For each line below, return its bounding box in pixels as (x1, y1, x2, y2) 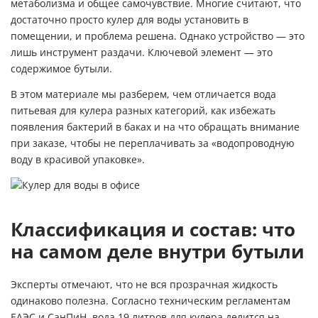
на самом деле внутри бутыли (11, 240, 305, 263)
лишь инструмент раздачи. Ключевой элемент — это (11, 47, 273, 58)
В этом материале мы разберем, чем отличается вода (11, 88, 276, 100)
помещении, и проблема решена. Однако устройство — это (11, 31, 305, 42)
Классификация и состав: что (11, 218, 295, 241)
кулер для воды (106, 14, 182, 26)
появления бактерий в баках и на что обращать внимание (11, 121, 300, 133)
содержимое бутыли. (11, 63, 112, 75)
